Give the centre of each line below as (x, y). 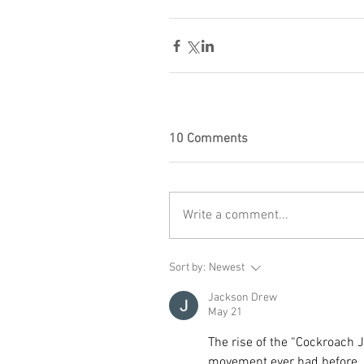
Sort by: (187, 268)
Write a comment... (236, 215)
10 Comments (208, 139)
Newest (227, 268)
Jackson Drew (243, 298)
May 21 (225, 312)
